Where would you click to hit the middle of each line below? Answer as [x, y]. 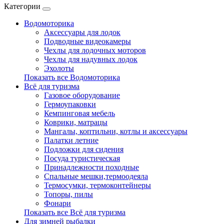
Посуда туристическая [82, 158]
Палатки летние [71, 140]
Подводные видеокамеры [87, 41]
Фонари [57, 203]
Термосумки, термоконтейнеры [97, 185]
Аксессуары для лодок [82, 32]
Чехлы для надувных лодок [91, 59]
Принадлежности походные [91, 167]
